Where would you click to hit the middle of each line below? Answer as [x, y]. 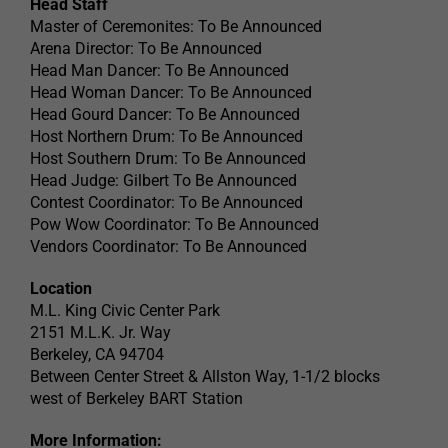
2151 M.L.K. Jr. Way [100, 333]
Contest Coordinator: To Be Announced [166, 203]
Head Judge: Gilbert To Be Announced [163, 181]
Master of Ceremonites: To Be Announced [176, 27]
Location [61, 289]
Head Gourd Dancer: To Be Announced [165, 115]
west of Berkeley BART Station [136, 399]
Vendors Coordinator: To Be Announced [168, 247]
